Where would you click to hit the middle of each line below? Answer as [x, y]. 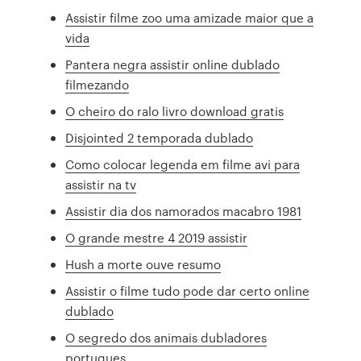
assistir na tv [101, 185]
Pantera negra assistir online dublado [173, 64]
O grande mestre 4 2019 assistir [157, 238]
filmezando [98, 85]
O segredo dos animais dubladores [166, 338]
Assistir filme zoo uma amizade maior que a [190, 18]
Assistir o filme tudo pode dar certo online [188, 291]
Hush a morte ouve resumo [143, 264]
